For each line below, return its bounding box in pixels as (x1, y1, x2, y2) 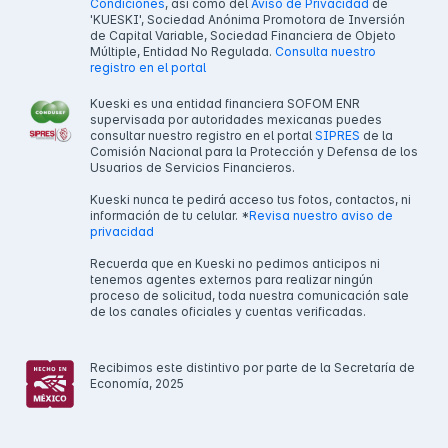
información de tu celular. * (90, 208, 249, 224)
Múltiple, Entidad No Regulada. (90, 44, 275, 60)
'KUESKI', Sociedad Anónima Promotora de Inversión (90, 12, 405, 28)
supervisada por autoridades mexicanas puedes (90, 112, 382, 128)
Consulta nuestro (275, 44, 376, 60)
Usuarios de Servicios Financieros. (90, 160, 295, 176)
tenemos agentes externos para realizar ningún (90, 272, 373, 288)
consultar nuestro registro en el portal (90, 128, 315, 144)
